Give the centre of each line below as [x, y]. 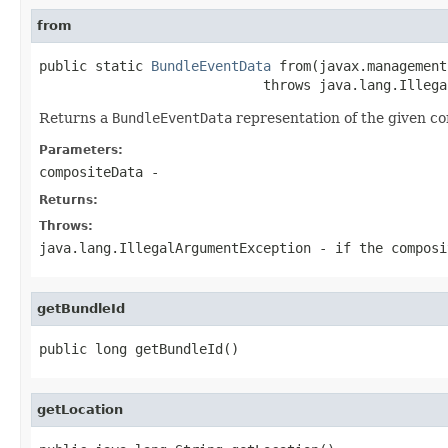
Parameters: [81, 149]
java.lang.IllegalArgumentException [175, 247]
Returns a [75, 117]
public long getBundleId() [139, 348]
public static [95, 65]
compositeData [91, 171]
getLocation [80, 409]
